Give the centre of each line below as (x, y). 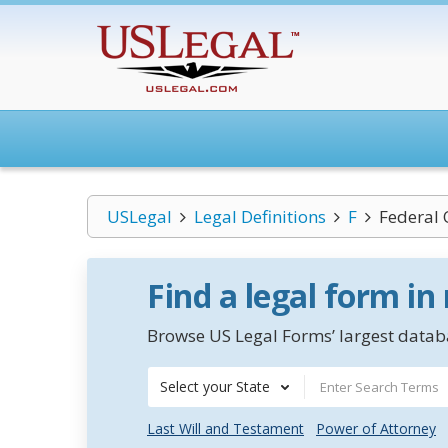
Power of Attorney (376, 428)
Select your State (215, 386)
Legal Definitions (259, 216)
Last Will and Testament (225, 428)
